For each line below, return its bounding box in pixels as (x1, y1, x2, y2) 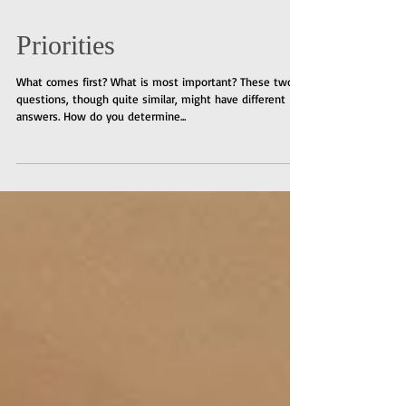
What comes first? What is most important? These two (16, 154, 294, 169)
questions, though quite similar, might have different (16, 171, 285, 186)
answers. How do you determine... (16, 188, 186, 203)
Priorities (16, 110, 115, 140)
